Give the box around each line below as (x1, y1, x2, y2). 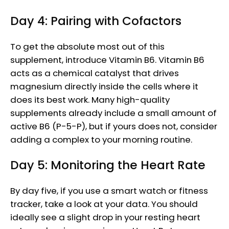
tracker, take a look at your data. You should (10, 197, 198, 210)
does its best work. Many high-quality (10, 94, 170, 106)
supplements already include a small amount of (10, 107, 217, 120)
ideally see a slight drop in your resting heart (10, 211, 200, 223)
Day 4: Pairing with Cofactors (10, 13, 181, 30)
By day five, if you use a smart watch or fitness (10, 184, 208, 197)
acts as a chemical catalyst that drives (10, 67, 179, 80)
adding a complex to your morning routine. (10, 133, 192, 146)
